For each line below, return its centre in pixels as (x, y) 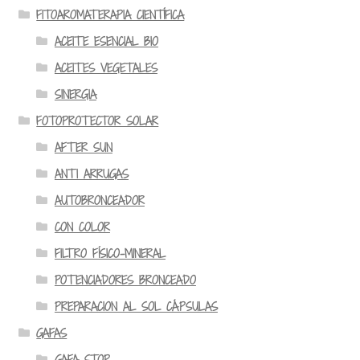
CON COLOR (82, 227)
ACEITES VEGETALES (106, 67)
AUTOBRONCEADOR (99, 200)
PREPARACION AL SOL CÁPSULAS (136, 306)
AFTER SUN (83, 147)
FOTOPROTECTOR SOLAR (98, 121)
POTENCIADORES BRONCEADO (125, 280)
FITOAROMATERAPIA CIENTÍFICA (110, 14)
